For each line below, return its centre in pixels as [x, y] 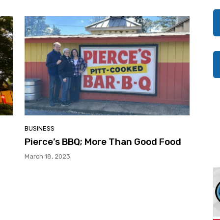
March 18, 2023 [47, 156]
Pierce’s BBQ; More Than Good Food [103, 141]
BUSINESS [40, 128]
